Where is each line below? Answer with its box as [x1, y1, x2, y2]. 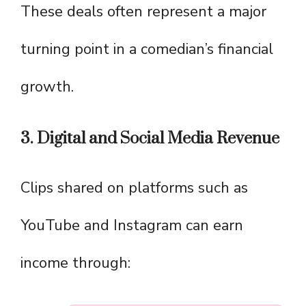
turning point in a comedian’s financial [20, 39, 273, 60]
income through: [20, 253, 130, 274]
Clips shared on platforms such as [20, 178, 248, 199]
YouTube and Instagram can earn [20, 215, 243, 236]
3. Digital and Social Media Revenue [20, 128, 279, 150]
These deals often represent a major [20, 1, 266, 23]
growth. [20, 76, 74, 98]
